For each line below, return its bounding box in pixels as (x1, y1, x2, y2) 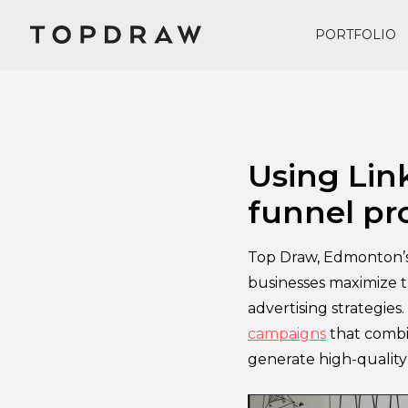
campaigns (248, 324, 326, 342)
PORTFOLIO (315, 26, 397, 44)
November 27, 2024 (122, 29, 321, 56)
